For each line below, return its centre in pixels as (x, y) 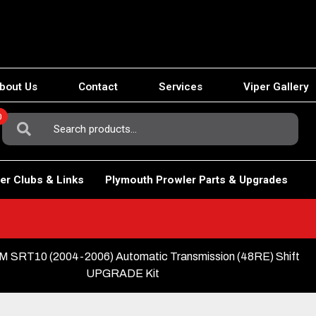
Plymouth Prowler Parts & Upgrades (196, 180)
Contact (98, 87)
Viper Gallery (276, 87)
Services (181, 87)
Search (20, 120)
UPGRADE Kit (123, 273)
